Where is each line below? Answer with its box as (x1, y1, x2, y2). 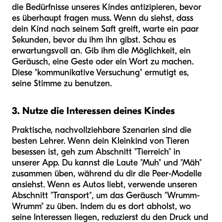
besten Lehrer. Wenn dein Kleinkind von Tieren (12, 135, 189, 146)
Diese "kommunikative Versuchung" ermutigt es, (12, 67, 189, 78)
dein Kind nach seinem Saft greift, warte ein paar (12, 23, 199, 34)
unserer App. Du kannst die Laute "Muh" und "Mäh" (12, 157, 202, 168)
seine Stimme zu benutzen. (12, 78, 112, 89)
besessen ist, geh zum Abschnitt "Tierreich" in (12, 146, 180, 157)
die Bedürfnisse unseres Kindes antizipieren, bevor (12, 1, 201, 12)
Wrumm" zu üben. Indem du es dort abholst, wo (12, 201, 191, 212)
